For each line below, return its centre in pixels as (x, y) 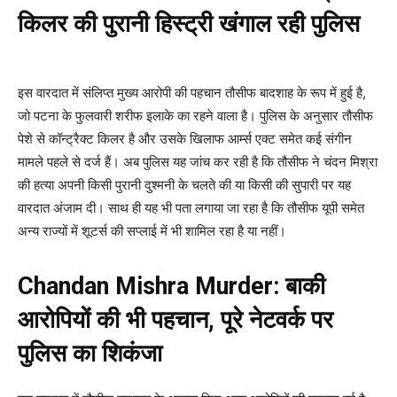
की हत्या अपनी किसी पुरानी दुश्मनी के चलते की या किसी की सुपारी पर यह (184, 185)
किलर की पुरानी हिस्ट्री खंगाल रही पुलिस (189, 24)
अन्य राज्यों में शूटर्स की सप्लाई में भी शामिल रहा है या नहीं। (152, 231)
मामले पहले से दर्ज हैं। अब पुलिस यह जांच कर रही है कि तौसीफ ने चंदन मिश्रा (198, 162)
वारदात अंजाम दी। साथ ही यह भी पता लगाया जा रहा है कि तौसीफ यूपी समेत (191, 208)
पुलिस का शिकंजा (90, 354)
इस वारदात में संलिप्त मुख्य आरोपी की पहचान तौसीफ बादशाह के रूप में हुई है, (192, 93)
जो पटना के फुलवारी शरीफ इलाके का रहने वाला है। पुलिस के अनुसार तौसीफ (195, 116)
